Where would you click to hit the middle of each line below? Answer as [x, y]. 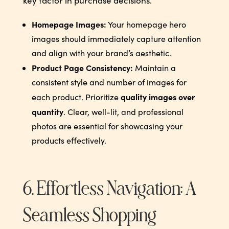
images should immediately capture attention [116, 38]
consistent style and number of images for [109, 82]
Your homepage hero [146, 24]
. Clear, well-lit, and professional [123, 111]
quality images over [158, 96]
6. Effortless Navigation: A [109, 190]
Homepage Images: [69, 24]
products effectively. [69, 140]
